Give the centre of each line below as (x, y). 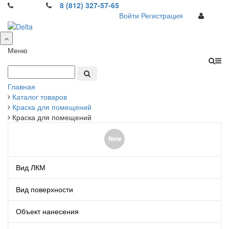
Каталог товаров (40, 96)
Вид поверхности (44, 189)
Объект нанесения (47, 211)
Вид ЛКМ (31, 167)
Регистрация (162, 15)
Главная (21, 86)
